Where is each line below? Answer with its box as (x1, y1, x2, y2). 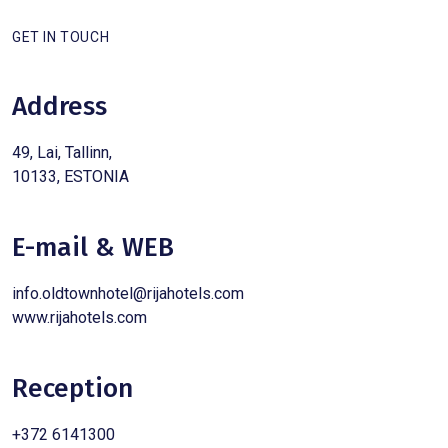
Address (12, 90, 107, 122)
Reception (12, 372, 133, 404)
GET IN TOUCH (12, 28, 110, 45)
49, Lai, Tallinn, (12, 142, 116, 162)
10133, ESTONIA (12, 166, 129, 186)
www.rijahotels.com (12, 307, 147, 327)
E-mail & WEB (12, 231, 174, 263)
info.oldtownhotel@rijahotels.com (12, 283, 244, 303)
